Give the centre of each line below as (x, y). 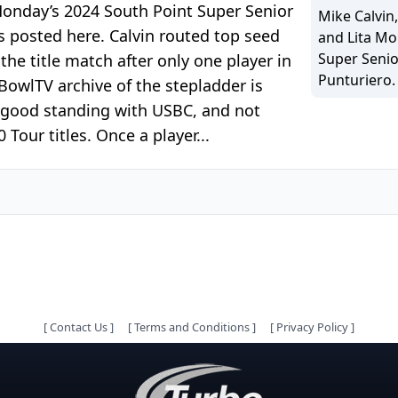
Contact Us (79, 327)
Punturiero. (357, 80)
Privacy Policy (312, 327)
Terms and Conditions (192, 327)
